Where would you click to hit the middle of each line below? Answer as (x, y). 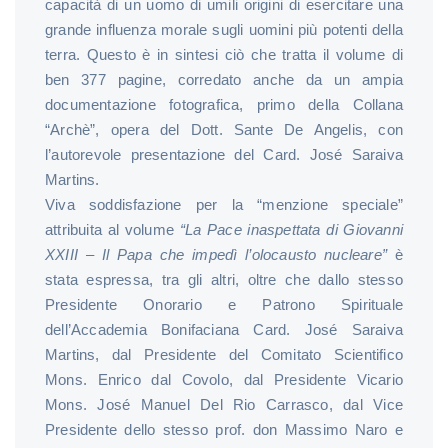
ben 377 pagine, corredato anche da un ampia (224, 79)
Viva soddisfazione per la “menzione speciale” (224, 204)
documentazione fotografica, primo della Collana (224, 104)
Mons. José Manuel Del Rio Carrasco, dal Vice (224, 404)
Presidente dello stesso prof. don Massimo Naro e (224, 429)
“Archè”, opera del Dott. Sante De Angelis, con (224, 129)
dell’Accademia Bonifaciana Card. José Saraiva (224, 329)
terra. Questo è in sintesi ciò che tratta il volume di (224, 54)
